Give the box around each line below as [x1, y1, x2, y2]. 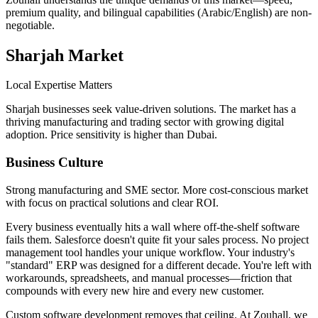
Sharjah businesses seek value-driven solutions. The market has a [6, 103, 296, 116]
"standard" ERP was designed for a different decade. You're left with [6, 258, 312, 271]
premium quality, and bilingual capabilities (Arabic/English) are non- [6, 6, 312, 18]
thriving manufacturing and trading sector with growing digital [6, 116, 284, 128]
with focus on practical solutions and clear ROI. [6, 196, 219, 209]
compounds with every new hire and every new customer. [6, 284, 264, 297]
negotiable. [6, 18, 55, 31]
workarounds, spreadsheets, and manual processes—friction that [6, 271, 292, 284]
